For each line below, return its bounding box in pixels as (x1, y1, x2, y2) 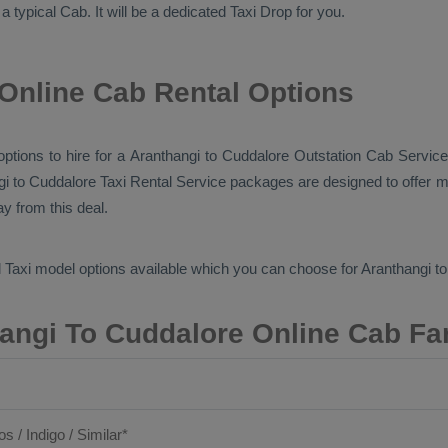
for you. (292, 3, 345, 20)
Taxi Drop (230, 3, 292, 20)
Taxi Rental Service (99, 173, 227, 190)
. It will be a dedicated (87, 3, 230, 20)
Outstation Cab (293, 147, 393, 164)
